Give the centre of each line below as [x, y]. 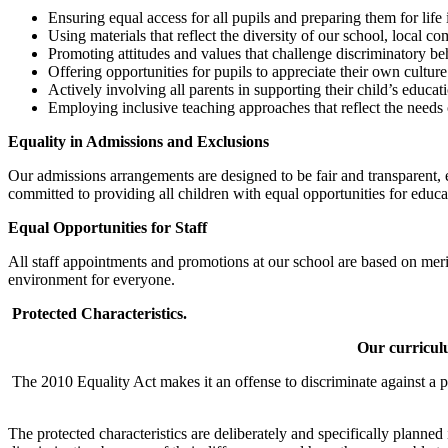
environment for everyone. [91, 280]
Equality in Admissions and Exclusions [138, 142]
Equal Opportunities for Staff [107, 228]
